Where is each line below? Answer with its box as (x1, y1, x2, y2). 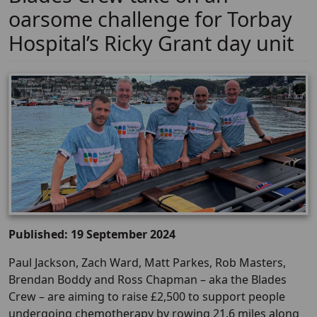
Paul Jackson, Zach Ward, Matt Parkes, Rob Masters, (8, 255, 286, 271)
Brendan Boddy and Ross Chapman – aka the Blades (8, 272, 287, 288)
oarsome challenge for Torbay (8, 5, 292, 33)
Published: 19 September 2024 (8, 226, 175, 243)
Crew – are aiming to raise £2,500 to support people (8, 289, 285, 305)
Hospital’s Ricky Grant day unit (8, 29, 294, 57)
